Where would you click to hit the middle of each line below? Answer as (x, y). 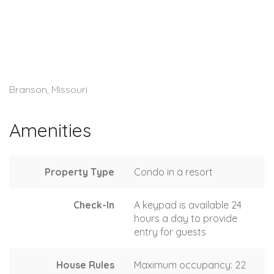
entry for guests (170, 231)
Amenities (50, 130)
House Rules (85, 265)
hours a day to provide (186, 218)
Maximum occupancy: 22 (190, 265)
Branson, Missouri (48, 89)
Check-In (94, 205)
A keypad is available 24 (188, 205)
